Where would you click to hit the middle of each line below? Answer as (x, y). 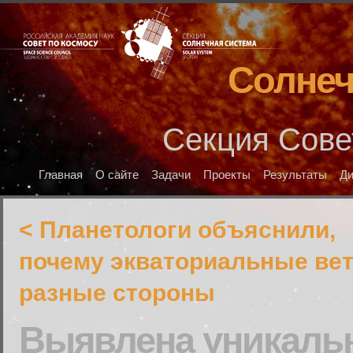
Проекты (227, 175)
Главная (61, 175)
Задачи (171, 175)
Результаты (295, 175)
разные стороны (117, 293)
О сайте (117, 175)
